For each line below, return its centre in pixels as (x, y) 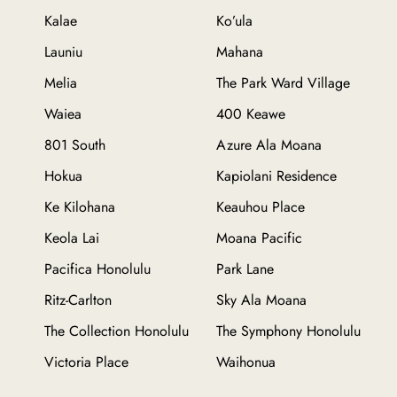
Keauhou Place (261, 207)
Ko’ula (234, 21)
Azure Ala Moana (269, 145)
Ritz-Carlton (78, 300)
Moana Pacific (259, 238)
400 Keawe (251, 114)
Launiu (63, 52)
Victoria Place (86, 362)
